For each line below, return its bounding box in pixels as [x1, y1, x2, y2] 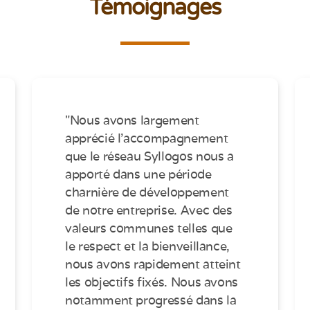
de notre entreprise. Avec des [65, 202, 232, 219]
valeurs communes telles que [65, 220, 232, 237]
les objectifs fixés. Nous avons [65, 274, 239, 291]
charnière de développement [65, 184, 229, 201]
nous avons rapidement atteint [65, 256, 241, 273]
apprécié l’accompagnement [65, 130, 228, 147]
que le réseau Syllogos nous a [65, 148, 234, 165]
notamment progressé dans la [65, 292, 237, 309]
